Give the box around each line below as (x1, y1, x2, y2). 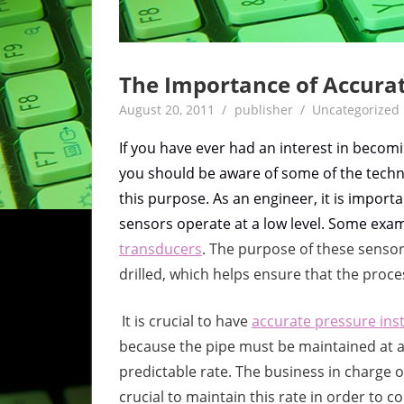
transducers (119, 238, 202, 259)
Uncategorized (308, 100, 400, 118)
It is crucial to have (122, 310, 252, 331)
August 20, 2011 (119, 100, 215, 118)
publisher (234, 100, 293, 118)
